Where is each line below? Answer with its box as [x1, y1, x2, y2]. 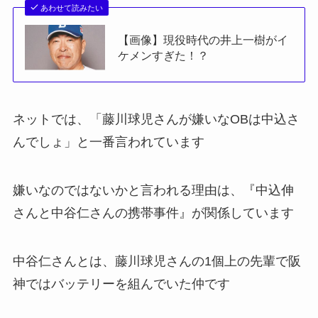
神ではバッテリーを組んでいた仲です [12, 276, 230, 291]
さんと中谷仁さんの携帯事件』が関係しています [12, 205, 294, 220]
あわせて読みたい [40, 4, 104, 13]
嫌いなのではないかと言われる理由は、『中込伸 [12, 182, 294, 197]
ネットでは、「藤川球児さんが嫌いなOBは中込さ [12, 111, 300, 126]
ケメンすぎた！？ [118, 49, 209, 62]
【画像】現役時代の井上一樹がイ [118, 33, 289, 47]
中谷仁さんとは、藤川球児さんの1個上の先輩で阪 [12, 253, 301, 268]
